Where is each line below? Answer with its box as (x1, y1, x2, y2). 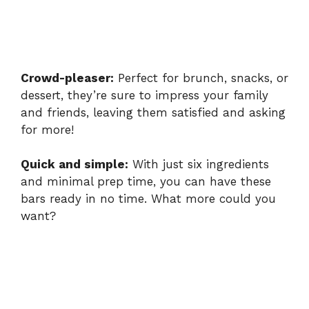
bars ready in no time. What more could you (21, 192, 276, 206)
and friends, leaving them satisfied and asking (21, 105, 286, 119)
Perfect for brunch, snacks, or (114, 70, 288, 85)
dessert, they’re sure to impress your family (21, 88, 268, 102)
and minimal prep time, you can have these (21, 175, 271, 189)
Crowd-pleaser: (21, 70, 114, 85)
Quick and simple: (21, 157, 128, 172)
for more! (21, 122, 74, 137)
